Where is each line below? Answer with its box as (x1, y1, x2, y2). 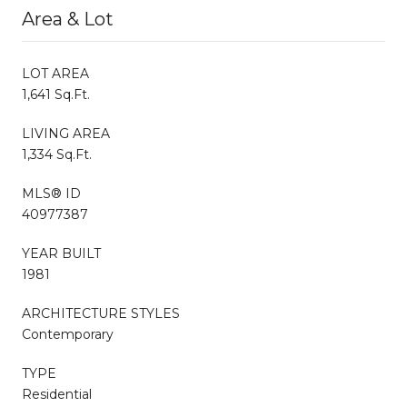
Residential (22, 385, 92, 402)
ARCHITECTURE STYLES (22, 304, 180, 322)
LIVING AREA (22, 124, 110, 142)
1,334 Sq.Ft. (22, 145, 92, 163)
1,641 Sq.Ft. (22, 85, 90, 103)
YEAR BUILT (22, 244, 101, 262)
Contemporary (22, 325, 114, 342)
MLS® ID (22, 184, 81, 202)
